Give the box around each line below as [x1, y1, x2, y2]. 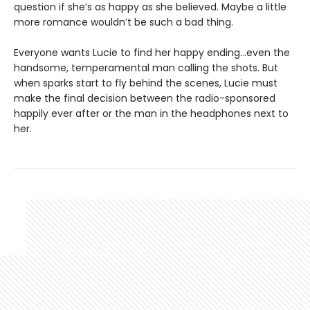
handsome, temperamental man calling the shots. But [14, 60, 278, 75]
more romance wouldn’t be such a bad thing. [14, 15, 233, 29]
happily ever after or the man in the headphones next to [14, 106, 289, 120]
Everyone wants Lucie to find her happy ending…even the [14, 45, 290, 60]
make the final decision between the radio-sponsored [14, 91, 275, 105]
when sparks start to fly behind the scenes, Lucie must [14, 75, 277, 90]
